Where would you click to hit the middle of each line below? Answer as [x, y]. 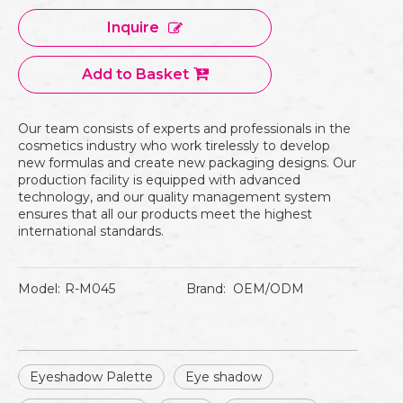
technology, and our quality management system [175, 197]
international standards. [91, 231]
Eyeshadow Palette [91, 377]
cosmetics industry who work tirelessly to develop [174, 146]
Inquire [133, 27]
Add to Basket [135, 74]
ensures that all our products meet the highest [165, 214]
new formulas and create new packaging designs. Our [187, 163]
